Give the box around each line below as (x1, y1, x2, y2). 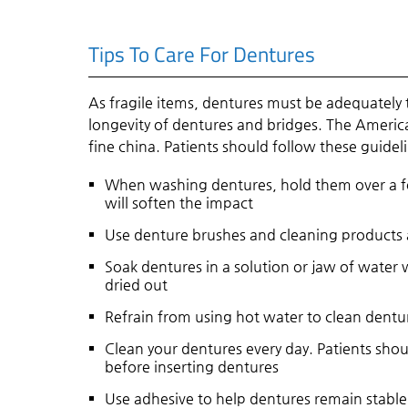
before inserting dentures (105, 357, 280, 375)
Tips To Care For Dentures (88, 38, 316, 70)
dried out (105, 275, 168, 293)
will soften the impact (105, 193, 254, 211)
